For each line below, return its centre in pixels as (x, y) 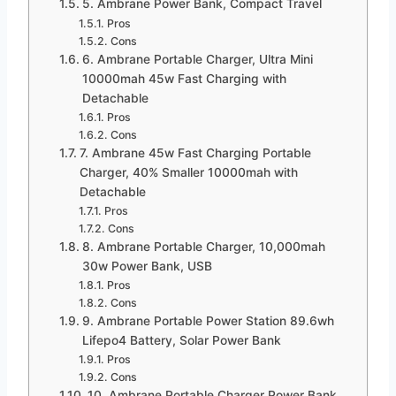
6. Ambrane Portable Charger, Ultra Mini (197, 59)
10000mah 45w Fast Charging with (184, 78)
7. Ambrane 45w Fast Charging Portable (195, 152)
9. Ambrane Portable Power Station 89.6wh (208, 320)
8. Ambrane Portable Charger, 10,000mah (203, 246)
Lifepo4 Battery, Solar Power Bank (181, 340)
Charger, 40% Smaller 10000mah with (188, 172)
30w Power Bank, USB (147, 266)
